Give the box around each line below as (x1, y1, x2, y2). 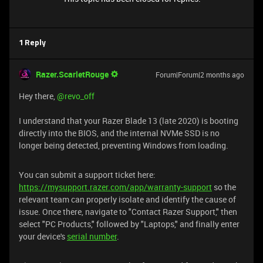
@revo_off (57, 90, 95, 102)
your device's (19, 231, 67, 242)
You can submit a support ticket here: (19, 169, 156, 180)
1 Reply (19, 39, 46, 47)
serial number (67, 231, 117, 242)
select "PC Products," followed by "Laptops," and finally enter (19, 218, 240, 230)
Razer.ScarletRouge (36, 69, 109, 80)
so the (212, 181, 236, 193)
